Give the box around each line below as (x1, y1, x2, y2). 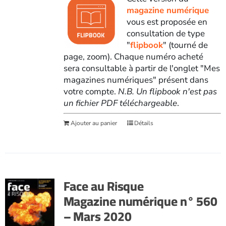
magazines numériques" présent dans (63, 74, 208, 86)
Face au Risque (63, 174, 144, 198)
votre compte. (63, 85, 118, 97)
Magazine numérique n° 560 (63, 189, 218, 213)
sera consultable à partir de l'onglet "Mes (63, 62, 220, 74)
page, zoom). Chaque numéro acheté (63, 50, 203, 63)
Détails (134, 119, 153, 127)
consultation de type (126, 27, 205, 39)
